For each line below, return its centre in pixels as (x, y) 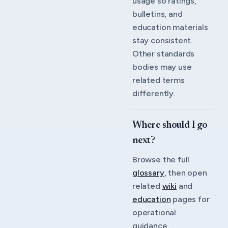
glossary (148, 172)
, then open (186, 172)
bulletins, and (158, 14)
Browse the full (161, 159)
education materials (170, 27)
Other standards (164, 54)
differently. (154, 93)
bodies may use (162, 67)
